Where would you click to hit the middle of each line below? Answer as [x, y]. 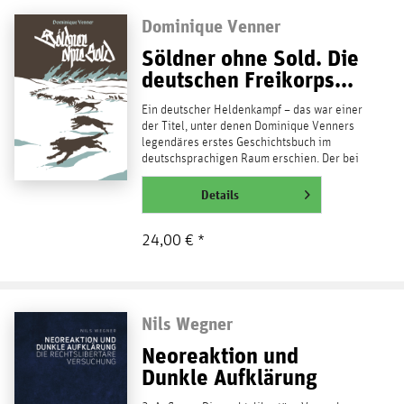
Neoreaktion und [220, 356]
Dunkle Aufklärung [229, 377]
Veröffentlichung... [188, 175]
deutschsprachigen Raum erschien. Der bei [250, 159]
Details [220, 195]
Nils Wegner [187, 324]
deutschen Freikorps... [247, 80]
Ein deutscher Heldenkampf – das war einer [252, 110]
